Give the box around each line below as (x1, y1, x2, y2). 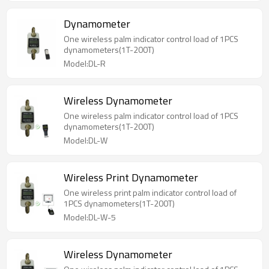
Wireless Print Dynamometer (64, 169, 198, 186)
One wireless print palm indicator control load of (64, 186, 237, 199)
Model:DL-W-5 (64, 211, 116, 224)
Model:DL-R (64, 57, 106, 70)
